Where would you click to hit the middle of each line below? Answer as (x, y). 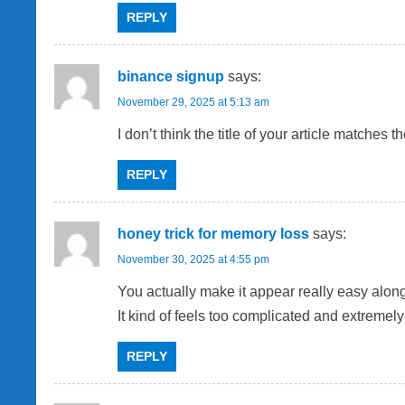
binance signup (171, 77)
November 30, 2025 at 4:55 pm (193, 260)
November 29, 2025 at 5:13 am (193, 103)
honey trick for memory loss (213, 234)
